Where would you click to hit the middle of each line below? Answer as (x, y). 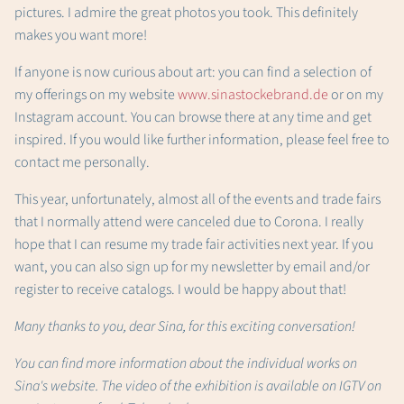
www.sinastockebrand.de (253, 95)
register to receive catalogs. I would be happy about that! (180, 290)
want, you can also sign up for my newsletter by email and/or (192, 267)
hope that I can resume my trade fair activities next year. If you (194, 245)
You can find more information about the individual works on (186, 364)
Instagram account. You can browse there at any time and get (193, 118)
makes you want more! (81, 36)
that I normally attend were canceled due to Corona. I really (189, 222)
